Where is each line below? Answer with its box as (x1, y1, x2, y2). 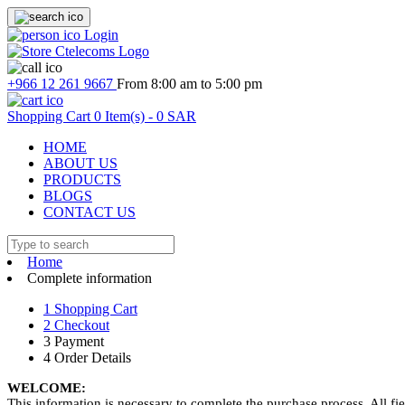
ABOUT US (43, 155, 118, 171)
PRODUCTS (43, 172, 121, 187)
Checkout (51, 317, 109, 333)
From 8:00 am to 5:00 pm (117, 76, 262, 91)
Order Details (51, 350, 131, 365)
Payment (51, 334, 104, 349)
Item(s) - (101, 108, 156, 124)
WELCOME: (7, 381, 86, 395)
